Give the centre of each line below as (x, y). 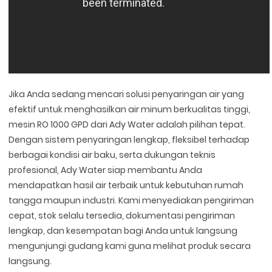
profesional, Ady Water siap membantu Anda (106, 170)
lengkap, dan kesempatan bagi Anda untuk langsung (123, 230)
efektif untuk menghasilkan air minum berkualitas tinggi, (130, 109)
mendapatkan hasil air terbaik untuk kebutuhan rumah (126, 185)
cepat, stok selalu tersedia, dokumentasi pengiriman (122, 215)
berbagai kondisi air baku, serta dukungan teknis (112, 155)
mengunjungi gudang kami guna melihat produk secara (130, 246)
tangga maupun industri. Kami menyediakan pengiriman (131, 200)
